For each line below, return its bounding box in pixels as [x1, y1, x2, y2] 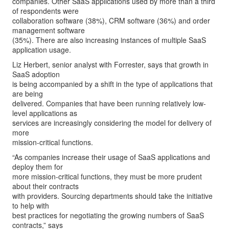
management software [12, 25, 85, 35]
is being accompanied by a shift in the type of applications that [12, 79, 213, 89]
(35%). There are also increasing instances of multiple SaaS [12, 35, 206, 45]
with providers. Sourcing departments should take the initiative [12, 191, 213, 201]
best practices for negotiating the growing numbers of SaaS [12, 210, 204, 220]
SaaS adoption [12, 69, 60, 79]
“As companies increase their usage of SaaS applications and [12, 152, 210, 162]
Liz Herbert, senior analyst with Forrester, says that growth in [12, 59, 209, 70]
